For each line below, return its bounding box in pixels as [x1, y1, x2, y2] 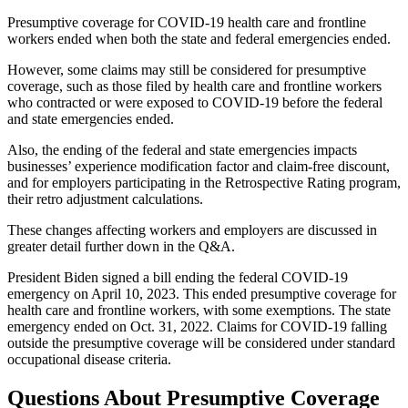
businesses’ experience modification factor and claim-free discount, [7, 158, 390, 174]
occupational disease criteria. [7, 352, 171, 367]
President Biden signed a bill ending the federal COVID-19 [7, 270, 348, 285]
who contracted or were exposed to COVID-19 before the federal [7, 95, 382, 110]
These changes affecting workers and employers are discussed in [7, 222, 377, 238]
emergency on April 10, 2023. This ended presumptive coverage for [7, 286, 396, 301]
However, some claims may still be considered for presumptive [7, 62, 366, 77]
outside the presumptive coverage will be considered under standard [7, 335, 395, 351]
